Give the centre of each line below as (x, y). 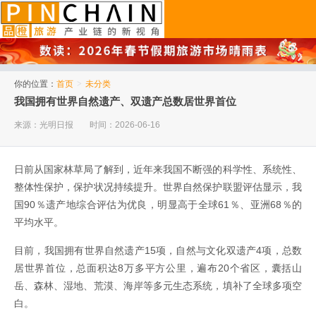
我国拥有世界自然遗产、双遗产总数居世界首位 (125, 102)
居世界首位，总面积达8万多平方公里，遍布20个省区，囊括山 (158, 268)
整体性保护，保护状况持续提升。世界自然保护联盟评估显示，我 (158, 187)
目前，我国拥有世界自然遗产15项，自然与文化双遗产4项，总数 (158, 251)
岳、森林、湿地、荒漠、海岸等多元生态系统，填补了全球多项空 (158, 286)
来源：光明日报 (44, 125)
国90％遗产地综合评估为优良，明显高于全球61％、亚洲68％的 (158, 205)
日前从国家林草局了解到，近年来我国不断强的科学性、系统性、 (158, 170)
